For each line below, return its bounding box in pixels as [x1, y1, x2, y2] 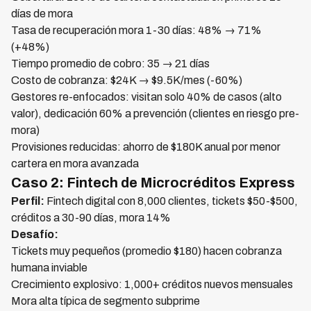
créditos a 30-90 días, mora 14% [11, 212, 171, 224]
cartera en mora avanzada [11, 158, 139, 169]
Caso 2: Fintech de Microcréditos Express [11, 175, 295, 190]
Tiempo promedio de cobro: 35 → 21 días [11, 58, 210, 69]
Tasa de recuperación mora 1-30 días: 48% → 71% [11, 24, 262, 36]
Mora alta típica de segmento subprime [11, 295, 200, 307]
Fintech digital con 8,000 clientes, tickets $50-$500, [44, 195, 298, 207]
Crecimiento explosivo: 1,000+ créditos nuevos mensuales [11, 278, 293, 290]
